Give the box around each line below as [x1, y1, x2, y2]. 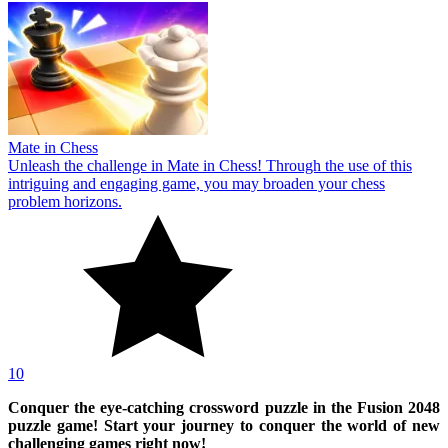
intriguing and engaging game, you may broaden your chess [8, 174, 385, 192]
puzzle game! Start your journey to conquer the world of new [8, 416, 440, 434]
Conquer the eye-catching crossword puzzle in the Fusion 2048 [8, 398, 440, 416]
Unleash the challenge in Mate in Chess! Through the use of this [8, 156, 412, 174]
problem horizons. [8, 192, 122, 210]
